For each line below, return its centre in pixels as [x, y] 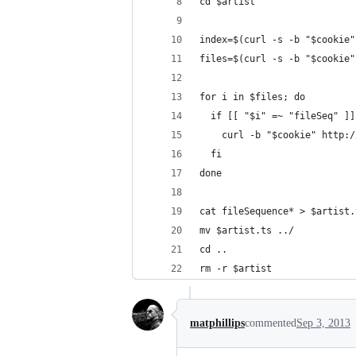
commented [271, 323]
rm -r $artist [236, 269]
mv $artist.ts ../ [247, 230]
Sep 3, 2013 [323, 323]
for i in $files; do [252, 97]
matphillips [217, 323]
